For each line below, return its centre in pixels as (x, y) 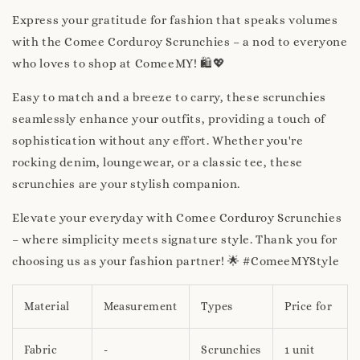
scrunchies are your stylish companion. (126, 184)
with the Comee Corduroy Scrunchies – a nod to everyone (180, 41)
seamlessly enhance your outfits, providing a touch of (169, 119)
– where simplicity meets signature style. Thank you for (175, 239)
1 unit (300, 349)
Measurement (141, 306)
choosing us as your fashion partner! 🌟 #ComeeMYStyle (176, 261)
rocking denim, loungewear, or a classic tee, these (158, 162)
